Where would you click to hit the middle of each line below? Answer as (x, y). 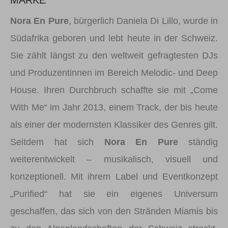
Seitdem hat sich (57, 142)
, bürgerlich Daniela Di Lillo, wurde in (143, 21)
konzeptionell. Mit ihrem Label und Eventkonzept (114, 177)
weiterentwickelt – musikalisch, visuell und (114, 159)
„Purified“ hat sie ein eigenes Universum (114, 194)
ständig (198, 142)
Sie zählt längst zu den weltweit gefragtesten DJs (114, 55)
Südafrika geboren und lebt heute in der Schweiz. (114, 38)
